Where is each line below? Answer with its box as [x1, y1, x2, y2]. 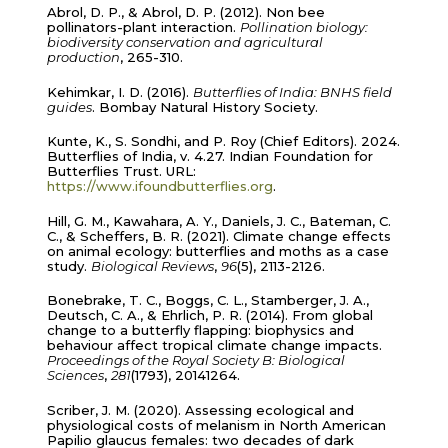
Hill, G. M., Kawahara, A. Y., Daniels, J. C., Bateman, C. [46, 212, 391, 229]
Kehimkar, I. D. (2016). [46, 83, 193, 100]
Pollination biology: [239, 19, 368, 36]
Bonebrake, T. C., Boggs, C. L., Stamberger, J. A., [46, 292, 369, 309]
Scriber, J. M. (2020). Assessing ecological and [46, 401, 354, 418]
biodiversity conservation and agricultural [46, 34, 323, 51]
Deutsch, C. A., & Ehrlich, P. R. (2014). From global [46, 307, 373, 324]
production [46, 49, 120, 66]
